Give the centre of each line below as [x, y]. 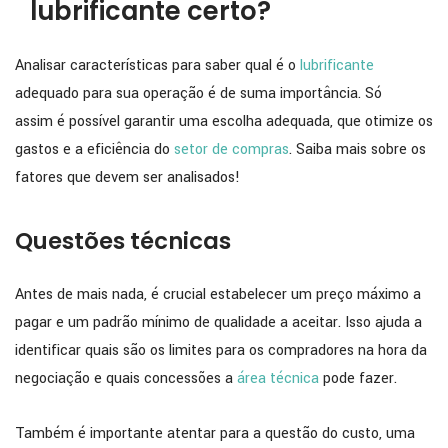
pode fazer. [358, 379]
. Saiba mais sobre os [357, 150]
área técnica [278, 379]
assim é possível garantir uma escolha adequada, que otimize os [224, 122]
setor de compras [231, 150]
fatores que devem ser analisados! [127, 178]
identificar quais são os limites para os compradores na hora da [221, 351]
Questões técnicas [123, 241]
